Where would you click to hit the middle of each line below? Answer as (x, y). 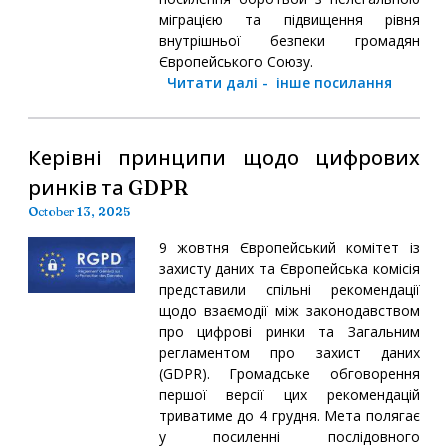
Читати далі (212, 82)
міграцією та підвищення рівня (289, 19)
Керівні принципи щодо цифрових (224, 157)
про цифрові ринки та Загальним (289, 331)
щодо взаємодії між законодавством (289, 310)
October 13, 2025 (79, 211)
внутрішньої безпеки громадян (289, 40)
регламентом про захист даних (289, 352)
